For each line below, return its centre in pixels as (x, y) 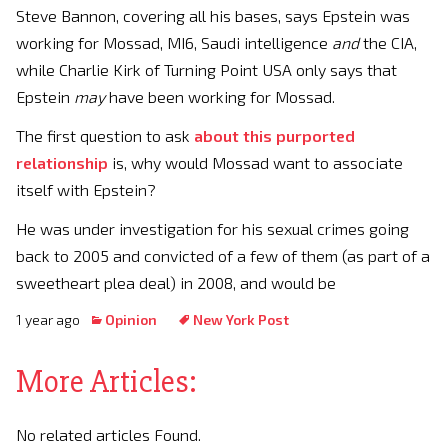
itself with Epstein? (86, 189)
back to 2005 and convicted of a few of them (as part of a (223, 255)
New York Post (241, 319)
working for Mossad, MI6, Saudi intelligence (174, 42)
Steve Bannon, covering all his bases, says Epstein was (213, 15)
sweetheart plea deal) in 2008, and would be (176, 282)
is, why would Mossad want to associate (255, 162)
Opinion (131, 319)
